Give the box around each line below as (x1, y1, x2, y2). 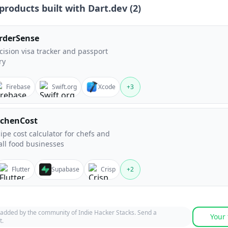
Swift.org (52, 82, 77, 91)
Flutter (12, 165, 30, 174)
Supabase (51, 165, 79, 174)
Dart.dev (88, 2, 127, 14)
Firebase (6, 82, 31, 91)
